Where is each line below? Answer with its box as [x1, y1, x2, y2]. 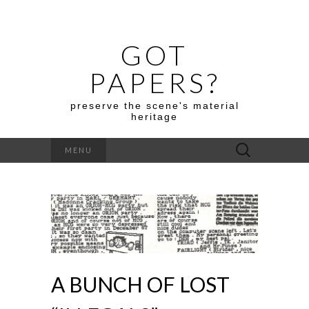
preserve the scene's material [70, 100, 239, 111]
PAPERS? [88, 66, 221, 99]
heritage [131, 111, 178, 122]
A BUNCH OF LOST [51, 271, 230, 297]
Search [228, 140, 257, 150]
